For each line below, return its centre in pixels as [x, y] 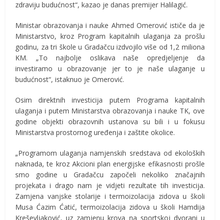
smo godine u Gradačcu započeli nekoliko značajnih [110, 175]
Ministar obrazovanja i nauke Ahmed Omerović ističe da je [110, 26]
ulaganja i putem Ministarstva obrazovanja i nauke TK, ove [110, 111]
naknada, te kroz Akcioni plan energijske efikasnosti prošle [110, 164]
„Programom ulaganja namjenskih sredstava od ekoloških [110, 153]
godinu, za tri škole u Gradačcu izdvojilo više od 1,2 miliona [110, 47]
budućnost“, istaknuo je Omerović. [70, 80]
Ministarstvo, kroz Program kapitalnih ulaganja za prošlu [110, 36]
